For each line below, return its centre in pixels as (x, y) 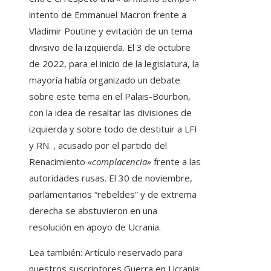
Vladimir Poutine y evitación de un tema (111, 31)
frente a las (176, 162)
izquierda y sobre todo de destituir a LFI (113, 129)
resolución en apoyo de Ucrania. (95, 227)
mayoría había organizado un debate (105, 80)
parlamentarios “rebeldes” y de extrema (113, 194)
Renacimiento (58, 162)
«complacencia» (119, 162)
